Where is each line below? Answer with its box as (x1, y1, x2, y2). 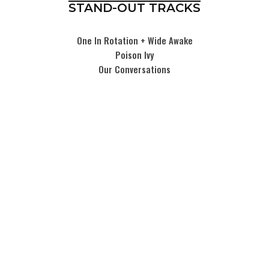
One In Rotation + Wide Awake (76, 34, 193, 47)
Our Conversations (98, 62, 171, 76)
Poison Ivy (115, 48, 154, 62)
